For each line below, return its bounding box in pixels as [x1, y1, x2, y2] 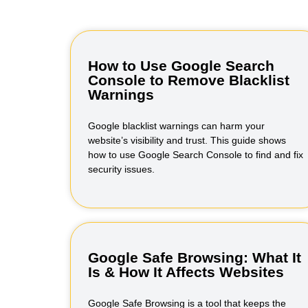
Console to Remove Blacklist [88, 72, 289, 88]
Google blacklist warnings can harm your [88, 120, 265, 131]
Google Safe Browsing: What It [88, 250, 301, 265]
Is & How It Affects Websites [88, 264, 284, 280]
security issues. [88, 164, 155, 175]
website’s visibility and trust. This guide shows [88, 135, 286, 146]
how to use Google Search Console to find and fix [88, 149, 303, 160]
